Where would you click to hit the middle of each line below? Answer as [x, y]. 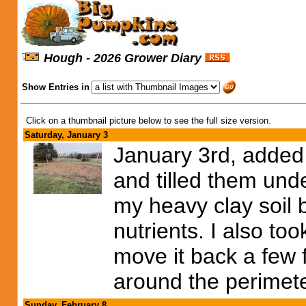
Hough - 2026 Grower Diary [123, 58]
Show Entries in [56, 87]
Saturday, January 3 [66, 135]
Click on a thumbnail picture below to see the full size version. [149, 121]
